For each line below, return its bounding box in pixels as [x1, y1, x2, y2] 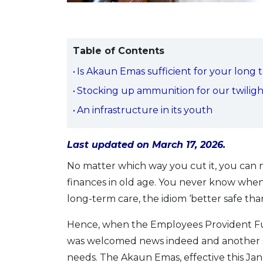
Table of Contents [73, 45, 164, 56]
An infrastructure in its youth [77, 104, 213, 116]
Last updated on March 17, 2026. [67, 139, 225, 150]
